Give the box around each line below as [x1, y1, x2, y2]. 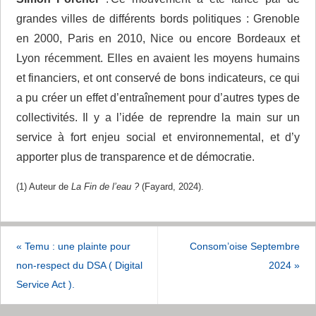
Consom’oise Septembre [190, 240, 300, 252]
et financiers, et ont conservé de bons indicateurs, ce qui [16, 71, 300, 84]
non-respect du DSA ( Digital [16, 259, 142, 271]
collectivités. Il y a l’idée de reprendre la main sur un [16, 111, 300, 123]
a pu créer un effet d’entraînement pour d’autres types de [16, 91, 300, 104]
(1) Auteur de [16, 181, 71, 193]
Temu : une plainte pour [21, 240, 130, 252]
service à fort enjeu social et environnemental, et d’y [16, 130, 300, 143]
